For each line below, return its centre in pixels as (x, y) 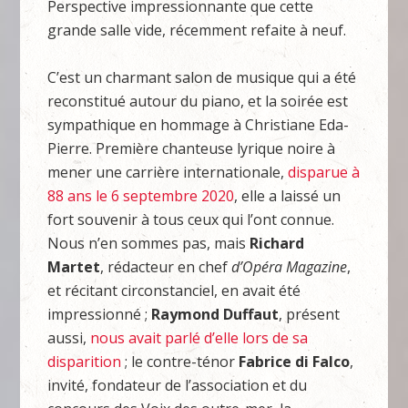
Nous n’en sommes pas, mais (149, 243)
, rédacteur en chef (166, 267)
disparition (85, 362)
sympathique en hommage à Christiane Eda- (199, 125)
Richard (277, 243)
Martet (74, 267)
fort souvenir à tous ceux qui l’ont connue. (191, 219)
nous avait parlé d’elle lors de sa (199, 338)
